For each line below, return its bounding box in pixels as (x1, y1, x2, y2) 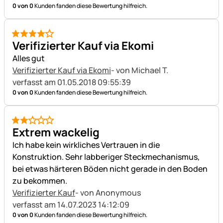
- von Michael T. (111, 65, 170, 76)
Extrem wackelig (12, 124, 100, 140)
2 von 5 (12, 119, 38, 131)
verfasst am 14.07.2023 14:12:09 (12, 199, 129, 210)
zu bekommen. (12, 175, 67, 186)
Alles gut (12, 53, 45, 64)
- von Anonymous (75, 187, 142, 198)
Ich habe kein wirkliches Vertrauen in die (12, 139, 160, 150)
